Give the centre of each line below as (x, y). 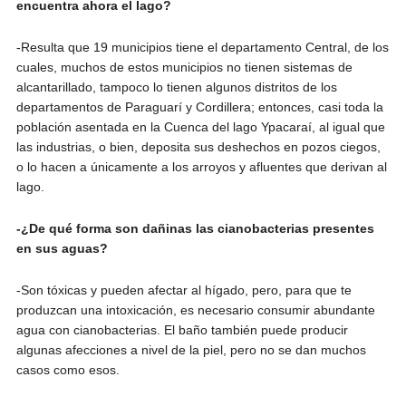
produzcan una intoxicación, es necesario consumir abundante (195, 309)
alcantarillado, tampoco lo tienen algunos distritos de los (176, 87)
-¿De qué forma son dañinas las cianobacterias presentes (195, 228)
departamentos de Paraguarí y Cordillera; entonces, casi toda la (199, 106)
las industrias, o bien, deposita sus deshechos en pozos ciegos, (198, 146)
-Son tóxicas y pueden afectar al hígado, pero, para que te (184, 290)
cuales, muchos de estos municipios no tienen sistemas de (184, 67)
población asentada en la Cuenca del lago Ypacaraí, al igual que (200, 126)
